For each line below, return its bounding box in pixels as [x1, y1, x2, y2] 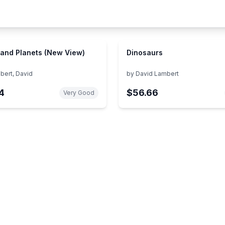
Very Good [63, 88, 94, 96]
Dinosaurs [127, 48, 163, 57]
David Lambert [136, 69, 179, 77]
